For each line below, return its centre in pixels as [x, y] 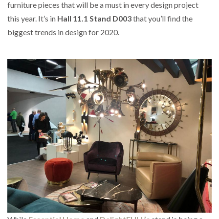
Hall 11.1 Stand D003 [94, 19]
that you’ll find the [162, 19]
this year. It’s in [32, 19]
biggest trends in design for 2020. [63, 32]
